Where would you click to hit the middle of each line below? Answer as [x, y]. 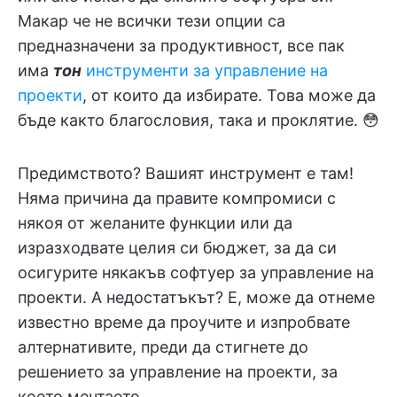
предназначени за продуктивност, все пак [181, 46]
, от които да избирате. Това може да [229, 95]
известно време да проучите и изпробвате [184, 322]
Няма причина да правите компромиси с [177, 198]
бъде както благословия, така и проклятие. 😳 [198, 120]
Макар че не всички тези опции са [152, 21]
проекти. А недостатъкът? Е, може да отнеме [196, 297]
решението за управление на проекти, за [178, 372]
